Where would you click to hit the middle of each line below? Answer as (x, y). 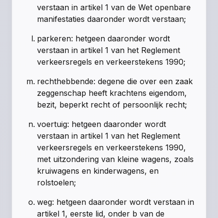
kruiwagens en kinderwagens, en (98, 171)
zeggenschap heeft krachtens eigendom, (112, 93)
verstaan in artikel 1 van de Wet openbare (114, 8)
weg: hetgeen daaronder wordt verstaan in (116, 202)
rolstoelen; (57, 183)
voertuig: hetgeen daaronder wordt (102, 124)
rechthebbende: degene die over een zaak (115, 82)
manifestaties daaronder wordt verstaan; (112, 19)
